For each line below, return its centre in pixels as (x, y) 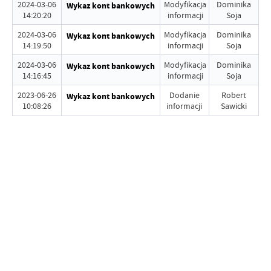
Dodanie (184, 95)
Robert (233, 95)
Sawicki (233, 106)
